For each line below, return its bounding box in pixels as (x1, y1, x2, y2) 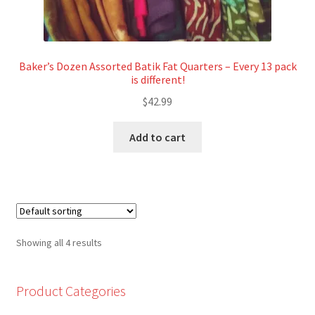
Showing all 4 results (15, 236, 102, 249)
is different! (130, 72, 185, 87)
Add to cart (129, 129, 186, 144)
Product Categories (15, 281, 126, 300)
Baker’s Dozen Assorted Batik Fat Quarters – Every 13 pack (18, 59, 297, 74)
